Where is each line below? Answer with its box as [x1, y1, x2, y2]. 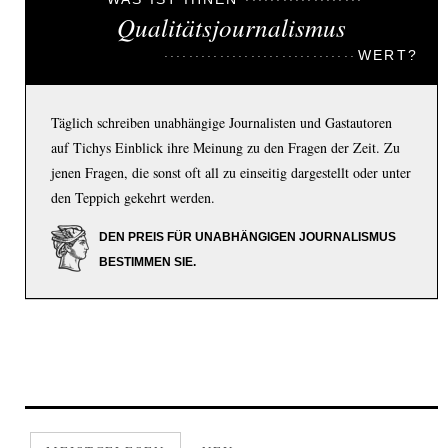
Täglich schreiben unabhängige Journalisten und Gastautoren [51, 113, 392, 133]
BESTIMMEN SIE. [99, 255, 196, 270]
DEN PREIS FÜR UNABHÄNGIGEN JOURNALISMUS [99, 230, 396, 245]
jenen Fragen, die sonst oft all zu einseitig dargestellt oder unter [51, 163, 411, 183]
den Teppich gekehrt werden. [51, 188, 215, 208]
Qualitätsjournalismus [117, 10, 346, 45]
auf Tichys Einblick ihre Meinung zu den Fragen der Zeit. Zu [51, 138, 400, 158]
